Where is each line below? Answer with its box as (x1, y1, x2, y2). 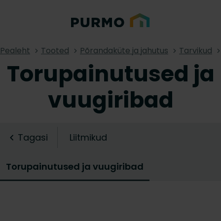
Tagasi (18, 131, 48, 144)
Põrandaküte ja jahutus (80, 45, 168, 56)
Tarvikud (179, 45, 212, 56)
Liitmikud (70, 131, 107, 144)
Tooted (41, 45, 69, 56)
